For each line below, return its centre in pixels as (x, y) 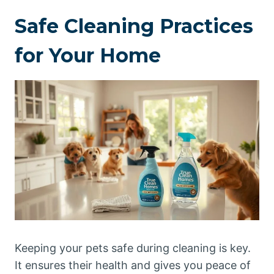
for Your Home (88, 55)
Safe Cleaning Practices (134, 26)
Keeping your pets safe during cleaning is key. (133, 248)
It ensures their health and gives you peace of (133, 265)
